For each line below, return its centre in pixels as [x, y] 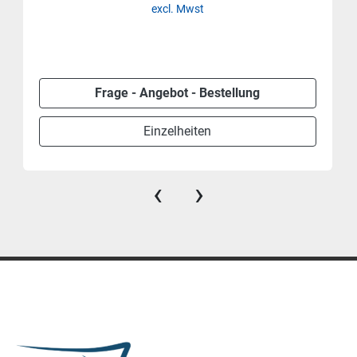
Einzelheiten [178, 131]
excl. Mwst [177, 9]
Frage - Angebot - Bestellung [178, 93]
